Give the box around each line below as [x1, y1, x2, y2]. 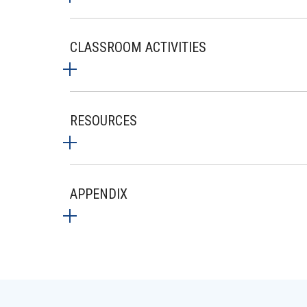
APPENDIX [70, 186, 127, 202]
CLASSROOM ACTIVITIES [70, 39, 206, 56]
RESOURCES [70, 112, 137, 129]
